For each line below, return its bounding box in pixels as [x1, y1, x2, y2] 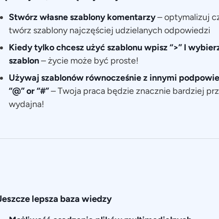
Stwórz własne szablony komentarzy [8, 12, 157, 23]
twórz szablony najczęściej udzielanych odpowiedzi [8, 25, 210, 36]
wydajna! [8, 99, 44, 110]
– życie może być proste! [41, 55, 138, 66]
